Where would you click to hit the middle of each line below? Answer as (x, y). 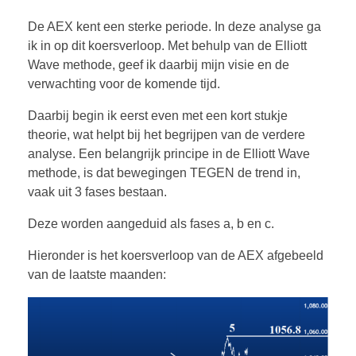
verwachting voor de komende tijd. (124, 83)
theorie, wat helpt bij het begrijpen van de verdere (166, 134)
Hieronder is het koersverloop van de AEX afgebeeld (176, 255)
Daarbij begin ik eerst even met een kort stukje (158, 115)
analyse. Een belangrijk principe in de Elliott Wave (169, 153)
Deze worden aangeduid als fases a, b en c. (151, 223)
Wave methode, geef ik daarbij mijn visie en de (159, 64)
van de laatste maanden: (97, 274)
